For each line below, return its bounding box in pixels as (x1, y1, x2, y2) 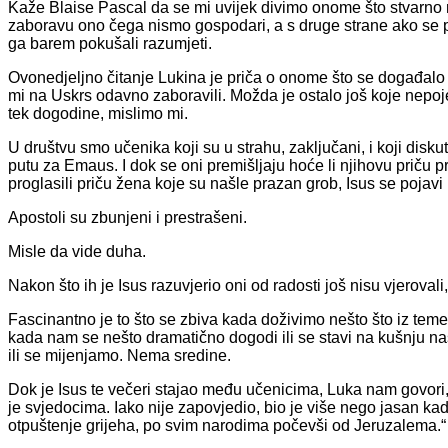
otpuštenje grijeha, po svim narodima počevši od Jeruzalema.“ (8, 416, 446, 434)
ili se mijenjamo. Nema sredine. (8, 346, 231, 364)
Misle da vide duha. (8, 242, 146, 260)
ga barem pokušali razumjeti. (8, 34, 212, 52)
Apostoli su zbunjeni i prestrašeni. (8, 208, 247, 226)
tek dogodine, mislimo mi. (8, 104, 188, 122)
